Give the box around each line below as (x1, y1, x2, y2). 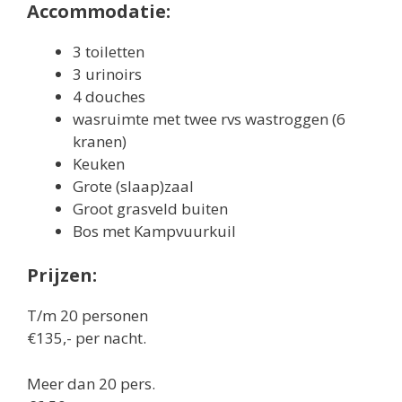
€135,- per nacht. (27, 328, 146, 349)
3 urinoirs (73, 63, 142, 84)
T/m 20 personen (27, 305, 148, 327)
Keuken (73, 153, 125, 174)
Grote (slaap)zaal (73, 175, 194, 197)
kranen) (73, 130, 127, 152)
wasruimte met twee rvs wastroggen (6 (73, 108, 345, 129)
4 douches (73, 85, 145, 107)
